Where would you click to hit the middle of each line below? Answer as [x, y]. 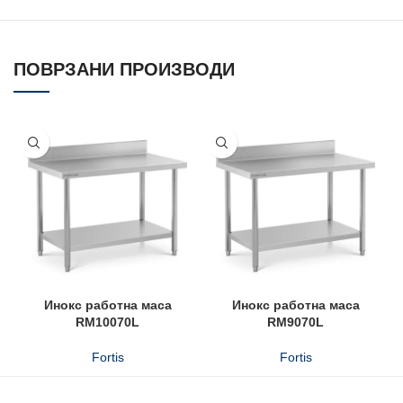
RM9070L [296, 322]
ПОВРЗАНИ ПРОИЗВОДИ [124, 69]
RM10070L [107, 322]
